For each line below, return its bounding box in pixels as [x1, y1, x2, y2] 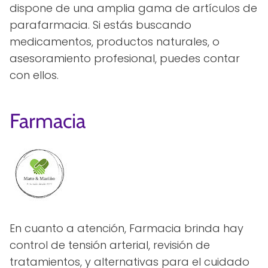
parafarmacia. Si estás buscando [10, 17, 191, 32]
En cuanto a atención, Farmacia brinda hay [10, 221, 243, 236]
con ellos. [10, 68, 59, 83]
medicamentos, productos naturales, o [10, 34, 220, 49]
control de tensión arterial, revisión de [10, 237, 210, 252]
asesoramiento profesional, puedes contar [10, 51, 240, 66]
